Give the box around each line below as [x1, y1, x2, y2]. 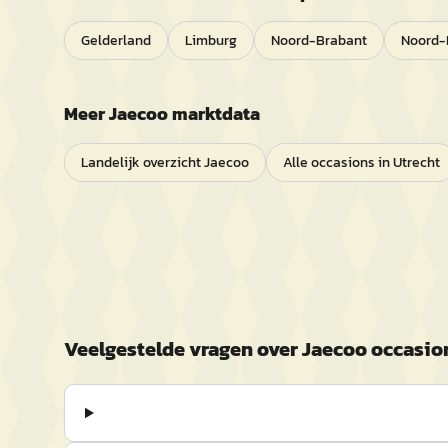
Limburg [185, 30, 237, 51]
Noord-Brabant [271, 30, 367, 51]
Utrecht [393, 152, 440, 173]
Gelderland [81, 30, 151, 51]
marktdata [168, 100, 260, 127]
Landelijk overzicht [81, 152, 204, 173]
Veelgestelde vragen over [64, 334, 302, 364]
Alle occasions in [283, 152, 390, 173]
